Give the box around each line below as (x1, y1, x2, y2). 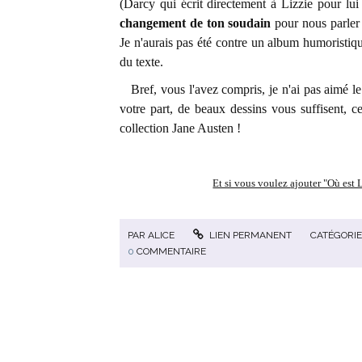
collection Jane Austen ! (120, 121, 241, 135)
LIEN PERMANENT (207, 229, 293, 241)
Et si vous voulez (213, 177, 291, 189)
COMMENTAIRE (137, 245, 206, 257)
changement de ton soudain (120, 16, 271, 30)
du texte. (120, 55, 163, 69)
